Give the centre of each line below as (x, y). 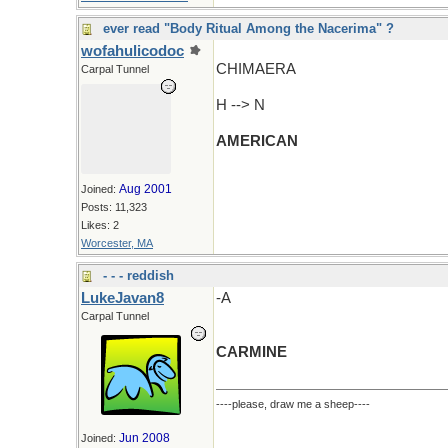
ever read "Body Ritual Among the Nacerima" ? (248, 28)
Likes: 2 (100, 225)
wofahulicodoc (132, 51)
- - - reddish (138, 275)
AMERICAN (257, 141)
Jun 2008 (144, 438)
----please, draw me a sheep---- (293, 404)
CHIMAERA (256, 69)
